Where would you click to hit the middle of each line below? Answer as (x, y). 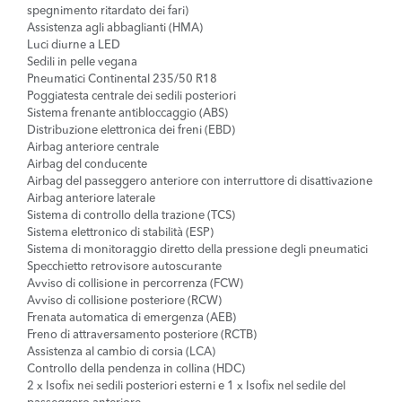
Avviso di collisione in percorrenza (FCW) (135, 284)
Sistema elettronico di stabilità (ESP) (120, 233)
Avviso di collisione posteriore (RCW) (124, 301)
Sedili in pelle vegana (82, 63)
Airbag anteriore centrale (93, 148)
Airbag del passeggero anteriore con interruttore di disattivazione (200, 182)
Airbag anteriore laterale (91, 199)
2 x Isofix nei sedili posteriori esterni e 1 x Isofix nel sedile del (186, 387)
